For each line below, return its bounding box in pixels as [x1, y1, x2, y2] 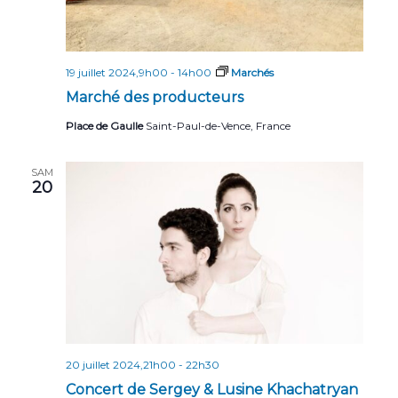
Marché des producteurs [66, 88, 243, 106]
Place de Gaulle [66, 118, 146, 132]
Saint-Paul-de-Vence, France [146, 118, 291, 132]
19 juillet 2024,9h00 [66, 65, 168, 79]
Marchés [231, 65, 274, 79]
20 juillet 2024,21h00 [66, 358, 176, 372]
